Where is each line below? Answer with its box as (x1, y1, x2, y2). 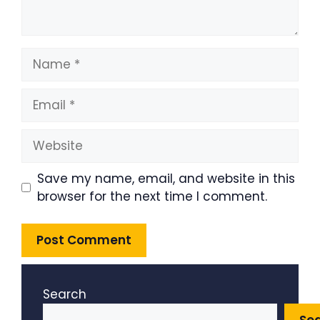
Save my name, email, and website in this (36, 169, 295, 187)
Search (43, 286, 86, 303)
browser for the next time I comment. (36, 187, 267, 205)
